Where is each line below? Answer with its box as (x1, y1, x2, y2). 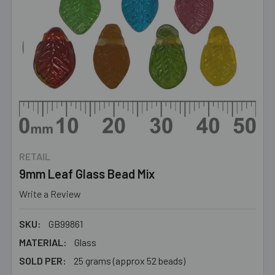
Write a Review (19, 187, 81, 199)
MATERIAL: (19, 236, 67, 248)
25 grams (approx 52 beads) (74, 254, 185, 266)
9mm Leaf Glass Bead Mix (19, 166, 155, 181)
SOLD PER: (19, 254, 66, 266)
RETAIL (19, 150, 50, 162)
